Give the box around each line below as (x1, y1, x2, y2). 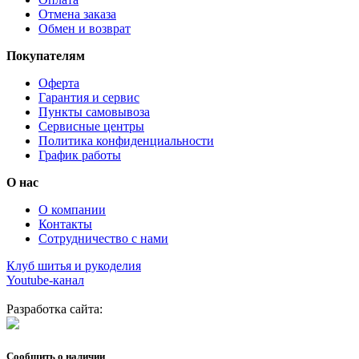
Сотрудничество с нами (38, 231, 168, 245)
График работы (38, 147, 121, 162)
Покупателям (6, 48, 85, 63)
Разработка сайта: (6, 301, 103, 316)
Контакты (38, 216, 92, 231)
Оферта (38, 75, 79, 90)
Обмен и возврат (38, 21, 131, 35)
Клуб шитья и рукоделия (6, 258, 141, 272)
